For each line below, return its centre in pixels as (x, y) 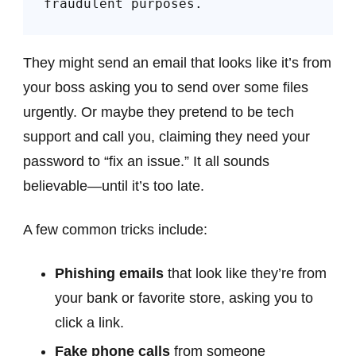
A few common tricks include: (115, 230)
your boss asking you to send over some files (166, 88)
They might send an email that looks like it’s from (177, 63)
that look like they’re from (245, 274)
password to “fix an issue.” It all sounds (146, 162)
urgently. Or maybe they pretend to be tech (159, 112)
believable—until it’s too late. (114, 186)
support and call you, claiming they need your (166, 137)
